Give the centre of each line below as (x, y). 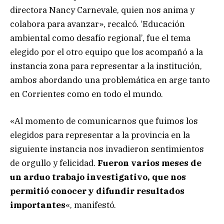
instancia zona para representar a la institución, (106, 66)
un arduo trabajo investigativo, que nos (98, 177)
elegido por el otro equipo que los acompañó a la (106, 52)
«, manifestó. (91, 205)
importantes (38, 205)
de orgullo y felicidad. (54, 163)
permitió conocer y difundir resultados (97, 191)
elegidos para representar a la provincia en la (100, 135)
